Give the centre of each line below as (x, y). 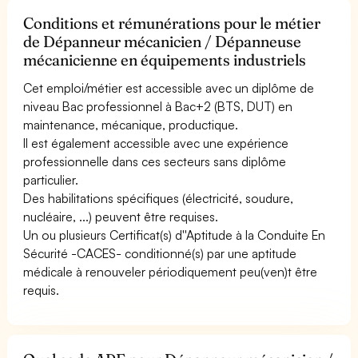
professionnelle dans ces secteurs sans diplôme (155, 161)
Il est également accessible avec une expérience (156, 143)
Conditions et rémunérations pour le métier (172, 23)
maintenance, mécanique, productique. (131, 124)
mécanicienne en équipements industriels (165, 60)
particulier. (51, 179)
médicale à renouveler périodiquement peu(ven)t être (171, 271)
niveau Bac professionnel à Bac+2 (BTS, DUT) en (158, 106)
